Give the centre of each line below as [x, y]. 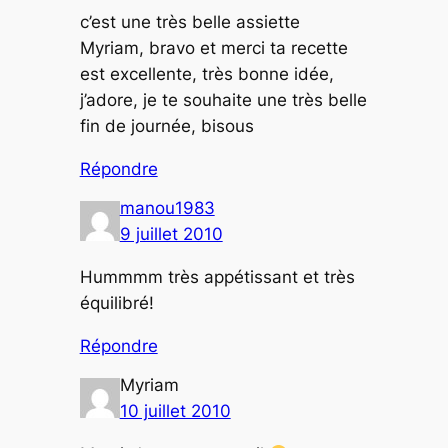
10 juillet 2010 [175, 411]
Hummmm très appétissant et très [217, 276]
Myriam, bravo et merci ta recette [213, 47]
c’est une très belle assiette [189, 21]
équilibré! [116, 302]
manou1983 [167, 208]
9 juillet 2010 [171, 234]
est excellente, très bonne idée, [206, 73]
